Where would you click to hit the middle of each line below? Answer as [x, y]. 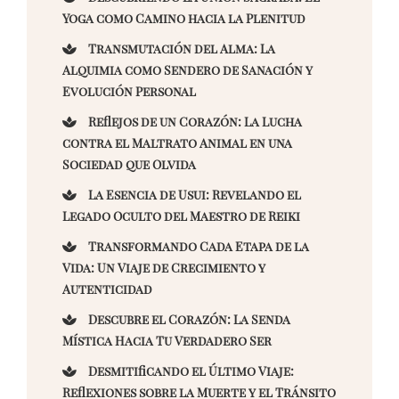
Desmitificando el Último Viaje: [190, 371]
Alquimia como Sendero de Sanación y [188, 70]
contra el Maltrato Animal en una [178, 143]
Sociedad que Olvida [130, 165]
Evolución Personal [130, 92]
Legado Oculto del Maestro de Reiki [182, 216]
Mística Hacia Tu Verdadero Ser [167, 341]
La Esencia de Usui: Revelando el [194, 195]
